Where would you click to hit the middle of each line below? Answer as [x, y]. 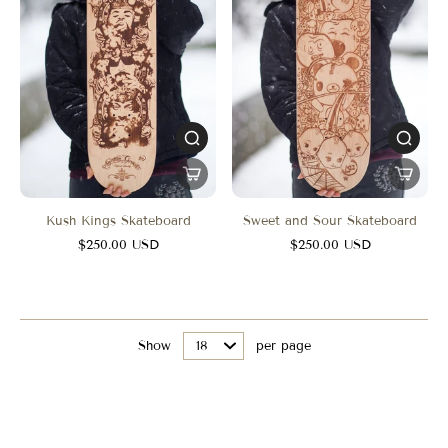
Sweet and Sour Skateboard [330, 221]
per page [283, 345]
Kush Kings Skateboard [118, 221]
